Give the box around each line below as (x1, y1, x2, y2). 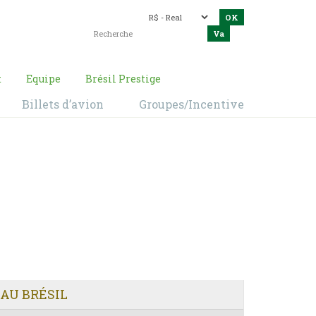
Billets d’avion (22, 97, 104, 112)
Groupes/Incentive (139, 97, 244, 112)
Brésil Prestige (85, 72, 161, 86)
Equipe (26, 72, 61, 86)
